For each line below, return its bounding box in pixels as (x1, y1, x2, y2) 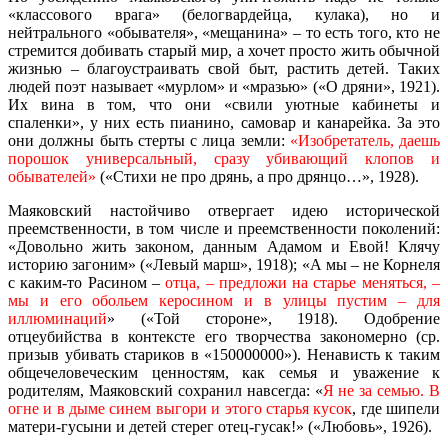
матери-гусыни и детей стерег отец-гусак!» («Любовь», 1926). (8, 417, 432, 435)
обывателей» (8, 167, 96, 185)
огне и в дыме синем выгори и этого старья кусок (8, 399, 353, 417)
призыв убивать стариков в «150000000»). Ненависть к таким (8, 345, 440, 363)
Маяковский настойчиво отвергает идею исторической (8, 201, 440, 219)
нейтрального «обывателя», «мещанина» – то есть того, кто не (8, 23, 440, 41)
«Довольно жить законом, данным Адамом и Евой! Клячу (8, 237, 440, 255)
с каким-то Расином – (8, 273, 166, 291)
